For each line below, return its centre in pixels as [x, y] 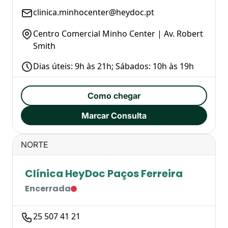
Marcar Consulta [114, 116]
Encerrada [48, 189]
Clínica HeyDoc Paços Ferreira [104, 174]
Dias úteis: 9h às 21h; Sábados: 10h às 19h [113, 66]
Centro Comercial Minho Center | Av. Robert [118, 33]
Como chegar [114, 96]
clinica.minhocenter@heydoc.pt [94, 12]
